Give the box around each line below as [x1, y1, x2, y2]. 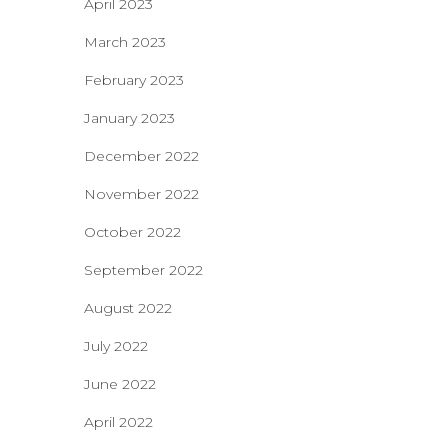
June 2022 [83, 375, 156, 393]
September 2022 [83, 261, 203, 279]
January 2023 [83, 109, 175, 127]
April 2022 [83, 413, 153, 431]
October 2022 [83, 223, 181, 241]
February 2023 [83, 71, 184, 89]
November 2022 [83, 185, 199, 203]
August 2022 [83, 299, 172, 317]
